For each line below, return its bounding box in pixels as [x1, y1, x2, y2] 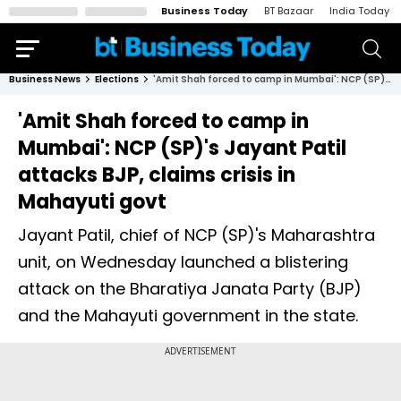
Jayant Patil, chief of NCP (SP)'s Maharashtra [18, 224, 375, 246]
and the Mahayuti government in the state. [18, 304, 358, 327]
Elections [95, 73, 139, 86]
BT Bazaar [264, 4, 313, 18]
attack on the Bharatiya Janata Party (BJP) [18, 277, 362, 300]
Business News [9, 73, 81, 86]
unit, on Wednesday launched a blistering [18, 251, 348, 273]
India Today [329, 4, 389, 18]
